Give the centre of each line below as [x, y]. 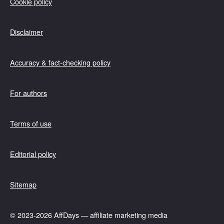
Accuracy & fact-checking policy [60, 62]
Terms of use [31, 123]
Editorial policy [33, 153]
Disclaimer [26, 31]
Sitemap [23, 184]
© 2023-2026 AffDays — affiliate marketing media [89, 214]
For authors [28, 92]
